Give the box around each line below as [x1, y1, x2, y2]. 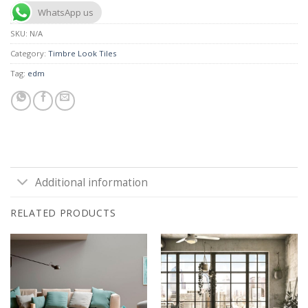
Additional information [34, 174, 148, 190]
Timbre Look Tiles [48, 47, 116, 58]
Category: [10, 47, 48, 58]
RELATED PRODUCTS [10, 206, 116, 220]
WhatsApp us [38, 5, 93, 19]
